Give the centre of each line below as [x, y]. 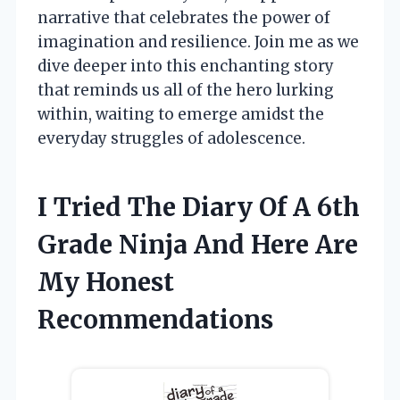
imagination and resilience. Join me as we [198, 42]
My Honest [106, 283]
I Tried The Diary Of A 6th [199, 208]
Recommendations [155, 320]
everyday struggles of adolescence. [171, 139]
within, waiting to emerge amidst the [181, 115]
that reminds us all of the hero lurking [186, 91]
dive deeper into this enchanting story [186, 67]
